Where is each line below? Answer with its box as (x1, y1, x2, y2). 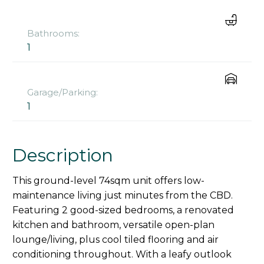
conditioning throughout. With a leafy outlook (12, 249, 232, 260)
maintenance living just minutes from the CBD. (12, 190, 233, 202)
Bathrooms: (27, 28, 80, 39)
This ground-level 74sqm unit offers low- (12, 175, 204, 187)
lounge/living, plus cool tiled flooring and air (12, 234, 219, 246)
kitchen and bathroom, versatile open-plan (12, 219, 214, 231)
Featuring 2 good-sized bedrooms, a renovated (12, 204, 234, 216)
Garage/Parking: (27, 87, 98, 98)
